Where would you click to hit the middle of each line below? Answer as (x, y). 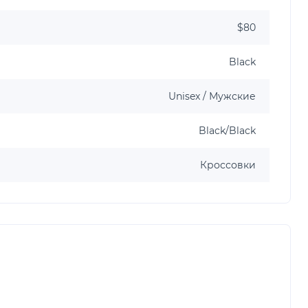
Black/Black (227, 130)
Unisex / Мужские (212, 96)
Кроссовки (228, 165)
